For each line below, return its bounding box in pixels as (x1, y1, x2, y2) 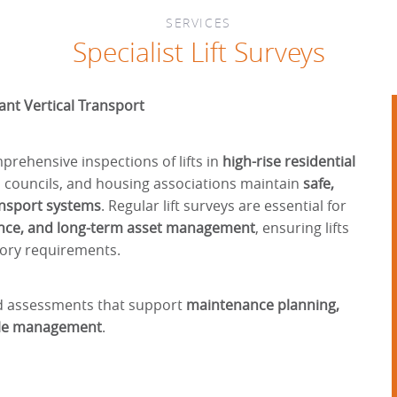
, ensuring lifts (255, 217, 349, 237)
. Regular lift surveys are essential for (101, 195, 346, 215)
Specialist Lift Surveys (72, 35, 325, 70)
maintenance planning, (186, 295, 339, 315)
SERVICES (166, 14, 231, 31)
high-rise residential (222, 151, 355, 171)
